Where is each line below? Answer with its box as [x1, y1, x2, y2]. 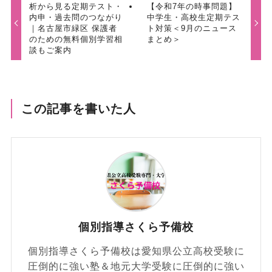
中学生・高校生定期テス [146, 13, 240, 22]
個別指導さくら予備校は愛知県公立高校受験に [27, 245, 245, 257]
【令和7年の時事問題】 [146, 2, 237, 12]
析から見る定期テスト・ [29, 2, 123, 12]
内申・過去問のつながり [29, 13, 123, 22]
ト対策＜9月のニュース [146, 24, 237, 33]
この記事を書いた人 [21, 102, 137, 116]
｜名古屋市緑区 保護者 [29, 24, 118, 33]
